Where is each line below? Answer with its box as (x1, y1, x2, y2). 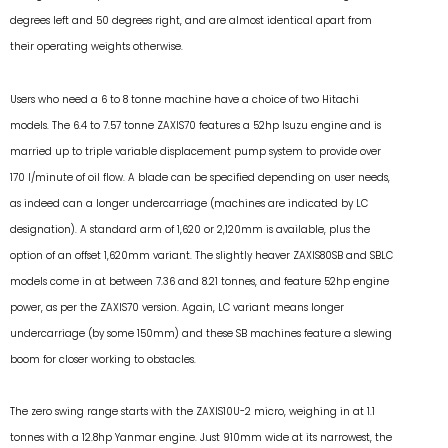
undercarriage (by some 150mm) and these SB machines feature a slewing (10, 325, 392, 341)
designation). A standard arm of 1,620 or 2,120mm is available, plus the (10, 221, 370, 237)
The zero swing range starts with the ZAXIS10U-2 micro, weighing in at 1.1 (10, 403, 375, 419)
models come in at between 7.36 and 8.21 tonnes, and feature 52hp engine (10, 273, 389, 289)
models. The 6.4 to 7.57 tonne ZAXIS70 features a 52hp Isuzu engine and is (10, 117, 381, 133)
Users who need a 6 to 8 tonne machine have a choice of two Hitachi (10, 91, 359, 107)
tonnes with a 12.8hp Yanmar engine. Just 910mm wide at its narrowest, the (10, 429, 392, 445)
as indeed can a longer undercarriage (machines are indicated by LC (10, 195, 368, 211)
